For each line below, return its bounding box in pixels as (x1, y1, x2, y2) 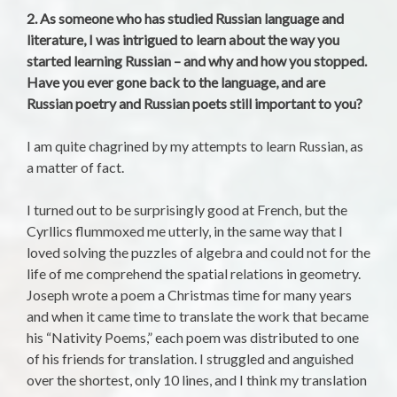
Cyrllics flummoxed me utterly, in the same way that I (27, 222, 343, 240)
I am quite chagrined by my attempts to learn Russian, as (27, 137, 363, 155)
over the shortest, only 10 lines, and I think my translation (27, 371, 367, 389)
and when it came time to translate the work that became (27, 307, 369, 325)
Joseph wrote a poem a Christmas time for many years (27, 286, 352, 304)
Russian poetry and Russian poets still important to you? (27, 95, 362, 113)
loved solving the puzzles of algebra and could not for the (27, 244, 370, 261)
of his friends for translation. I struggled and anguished (27, 350, 354, 368)
